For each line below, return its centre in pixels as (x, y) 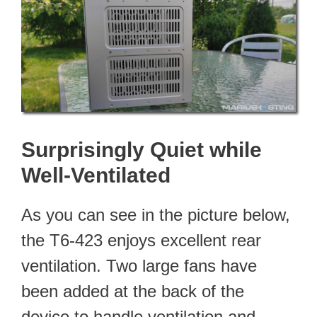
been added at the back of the (133, 291)
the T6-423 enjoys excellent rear (141, 240)
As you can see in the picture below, (156, 214)
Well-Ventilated (96, 175)
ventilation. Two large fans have (139, 265)
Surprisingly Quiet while (142, 149)
